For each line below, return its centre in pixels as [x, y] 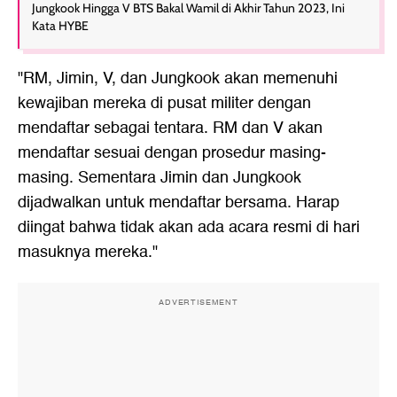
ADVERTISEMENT [198, 302]
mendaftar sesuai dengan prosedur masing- [172, 153]
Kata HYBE [60, 26]
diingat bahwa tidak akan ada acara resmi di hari [189, 227]
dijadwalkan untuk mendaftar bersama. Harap [179, 202]
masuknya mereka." [88, 252]
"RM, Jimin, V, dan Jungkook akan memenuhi [178, 78]
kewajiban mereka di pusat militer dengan [164, 103]
